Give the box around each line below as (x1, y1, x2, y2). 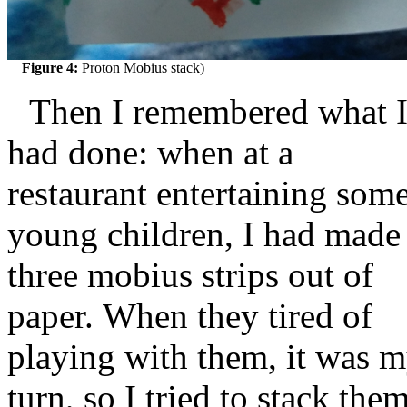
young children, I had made (7, 213, 401, 253)
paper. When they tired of (7, 295, 372, 335)
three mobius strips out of (7, 254, 373, 294)
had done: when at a (7, 132, 293, 172)
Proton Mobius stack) (82, 59, 204, 75)
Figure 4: (22, 59, 82, 75)
